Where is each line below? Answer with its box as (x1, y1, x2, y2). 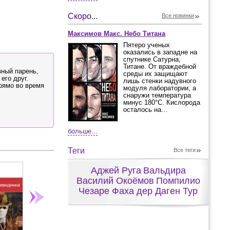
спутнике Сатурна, (123, 55, 181, 63)
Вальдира (143, 165, 186, 176)
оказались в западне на (123, 48, 197, 56)
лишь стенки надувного (123, 77, 196, 85)
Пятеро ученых (123, 41, 170, 49)
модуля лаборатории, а (123, 84, 196, 92)
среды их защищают (123, 70, 187, 78)
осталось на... (123, 106, 167, 113)
